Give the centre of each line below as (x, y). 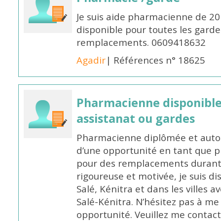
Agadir (91, 60)
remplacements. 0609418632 (141, 42)
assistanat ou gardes (136, 118)
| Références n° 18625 (156, 60)
